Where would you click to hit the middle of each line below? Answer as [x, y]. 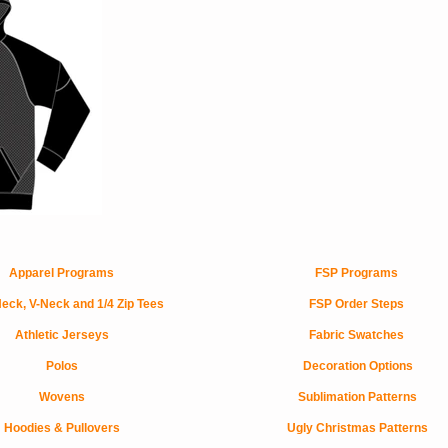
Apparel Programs [61, 273]
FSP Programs [356, 273]
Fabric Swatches [356, 335]
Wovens [61, 397]
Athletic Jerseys [61, 335]
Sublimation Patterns [357, 397]
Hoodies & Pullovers [61, 428]
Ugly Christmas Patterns [357, 428]
